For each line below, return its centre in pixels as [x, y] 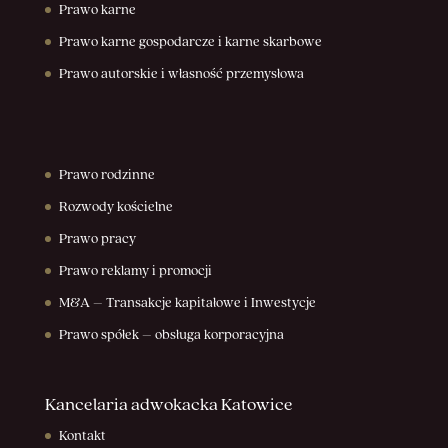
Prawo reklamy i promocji [135, 271]
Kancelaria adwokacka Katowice [168, 405]
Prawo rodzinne [106, 175]
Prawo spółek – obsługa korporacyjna [171, 335]
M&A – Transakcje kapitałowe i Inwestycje [187, 303]
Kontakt [82, 436]
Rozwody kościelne [115, 207]
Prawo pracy [97, 239]
